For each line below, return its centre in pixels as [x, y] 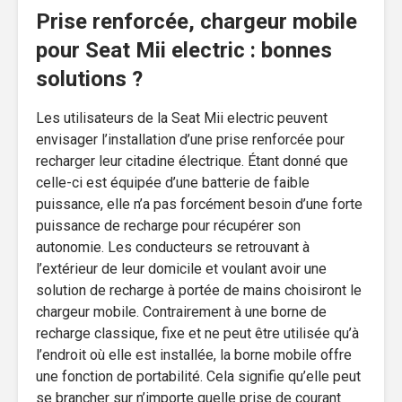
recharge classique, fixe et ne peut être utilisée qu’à [197, 333]
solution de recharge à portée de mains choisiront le [199, 290]
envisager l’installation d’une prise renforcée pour [190, 139]
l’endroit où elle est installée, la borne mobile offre [194, 354]
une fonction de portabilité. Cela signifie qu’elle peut [198, 376]
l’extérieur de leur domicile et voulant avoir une [181, 268]
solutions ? [89, 79]
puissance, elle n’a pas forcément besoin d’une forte [199, 204]
